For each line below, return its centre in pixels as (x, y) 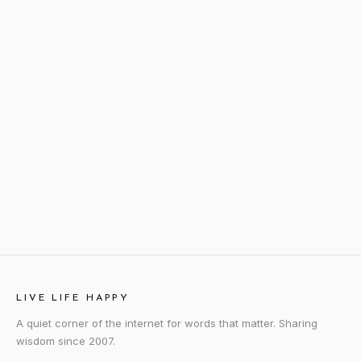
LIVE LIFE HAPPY (73, 298)
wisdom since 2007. (66, 341)
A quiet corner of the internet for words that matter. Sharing (167, 323)
